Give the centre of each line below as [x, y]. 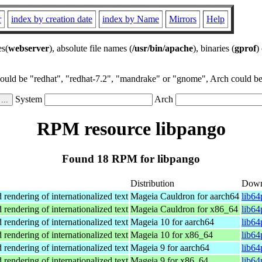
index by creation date [52, 19]
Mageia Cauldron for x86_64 [184, 209]
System [29, 99]
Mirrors [183, 19]
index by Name [131, 19]
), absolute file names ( [91, 48]
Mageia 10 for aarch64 [172, 222]
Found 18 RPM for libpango [131, 158]
